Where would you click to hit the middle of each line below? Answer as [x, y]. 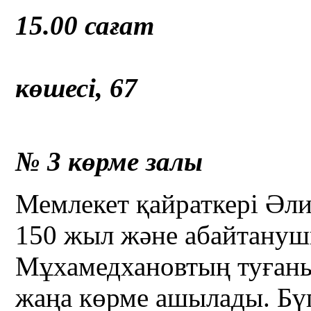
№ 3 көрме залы [109, 162]
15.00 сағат [102, 26]
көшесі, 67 [77, 88]
